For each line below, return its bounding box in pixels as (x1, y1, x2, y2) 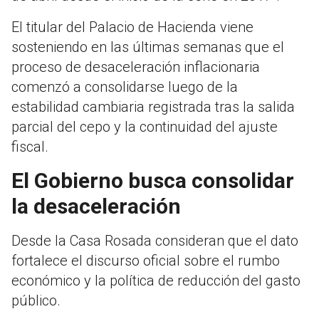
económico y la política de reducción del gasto (11, 272, 300, 290)
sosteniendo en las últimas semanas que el (11, 38, 284, 56)
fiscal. (11, 138, 48, 156)
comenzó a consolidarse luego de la (11, 78, 238, 96)
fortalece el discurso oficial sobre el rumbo (11, 252, 280, 270)
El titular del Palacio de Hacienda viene (11, 19, 253, 36)
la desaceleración (11, 194, 181, 219)
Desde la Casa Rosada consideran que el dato (11, 232, 298, 250)
